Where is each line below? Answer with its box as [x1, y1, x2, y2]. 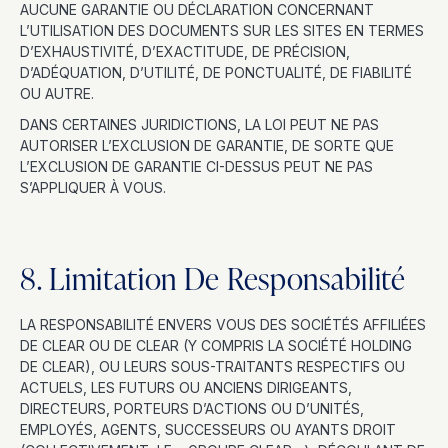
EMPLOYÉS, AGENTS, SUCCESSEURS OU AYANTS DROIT [20, 421, 396, 438]
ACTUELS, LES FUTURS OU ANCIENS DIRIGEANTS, [20, 379, 352, 396]
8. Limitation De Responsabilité [20, 257, 406, 299]
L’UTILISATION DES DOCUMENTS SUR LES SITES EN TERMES [20, 22, 424, 39]
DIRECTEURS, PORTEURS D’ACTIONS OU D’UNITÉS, [20, 400, 364, 417]
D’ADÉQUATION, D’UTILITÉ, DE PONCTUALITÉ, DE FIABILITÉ [20, 64, 412, 81]
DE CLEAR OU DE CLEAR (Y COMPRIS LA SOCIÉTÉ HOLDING [20, 337, 412, 354]
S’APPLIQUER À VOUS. [20, 179, 166, 196]
